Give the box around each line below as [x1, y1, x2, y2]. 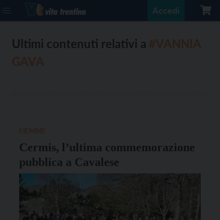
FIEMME [19, 127, 46, 135]
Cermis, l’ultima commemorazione [19, 141, 195, 154]
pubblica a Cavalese [19, 156, 119, 168]
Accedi [152, 5, 180, 16]
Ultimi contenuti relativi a [12, 36, 146, 51]
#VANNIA [149, 36, 201, 51]
